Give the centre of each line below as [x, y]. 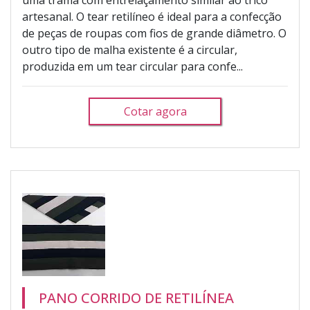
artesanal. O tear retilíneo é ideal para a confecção [152, 17]
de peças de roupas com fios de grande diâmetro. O [154, 33]
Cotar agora [155, 111]
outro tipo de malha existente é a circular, [130, 50]
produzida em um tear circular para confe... [133, 66]
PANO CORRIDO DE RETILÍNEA [136, 298]
